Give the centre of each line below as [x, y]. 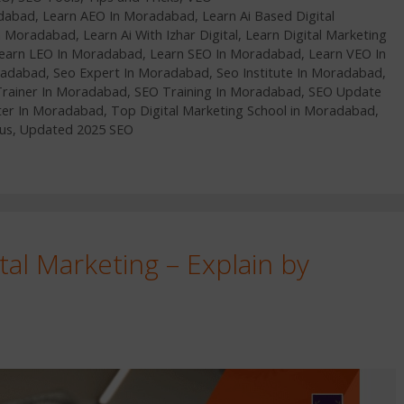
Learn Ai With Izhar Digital [161, 34]
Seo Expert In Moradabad [131, 72]
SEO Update [345, 91]
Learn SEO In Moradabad [225, 53]
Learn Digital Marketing [316, 34]
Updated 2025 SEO [77, 129]
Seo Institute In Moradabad [299, 72]
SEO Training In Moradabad [218, 91]
